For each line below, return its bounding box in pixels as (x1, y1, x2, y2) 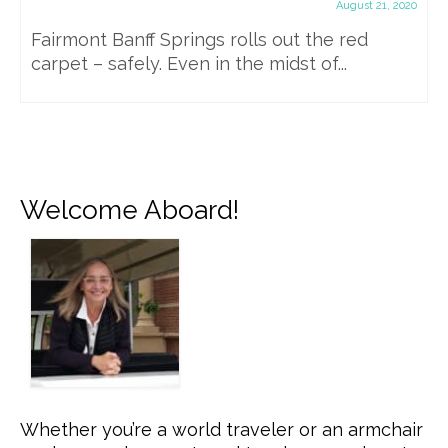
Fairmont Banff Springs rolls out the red (31, 28, 368, 50)
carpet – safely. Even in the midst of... (31, 52, 347, 74)
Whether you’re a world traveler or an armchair (20, 418, 423, 440)
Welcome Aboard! (20, 194, 239, 225)
